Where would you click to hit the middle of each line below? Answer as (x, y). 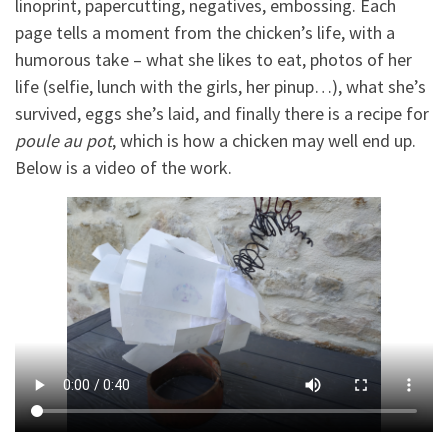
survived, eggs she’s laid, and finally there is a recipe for (222, 114)
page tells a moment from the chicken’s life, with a (205, 33)
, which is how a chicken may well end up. (264, 141)
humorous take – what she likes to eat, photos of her (213, 60)
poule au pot (63, 141)
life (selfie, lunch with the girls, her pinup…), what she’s (220, 87)
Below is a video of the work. (123, 168)
